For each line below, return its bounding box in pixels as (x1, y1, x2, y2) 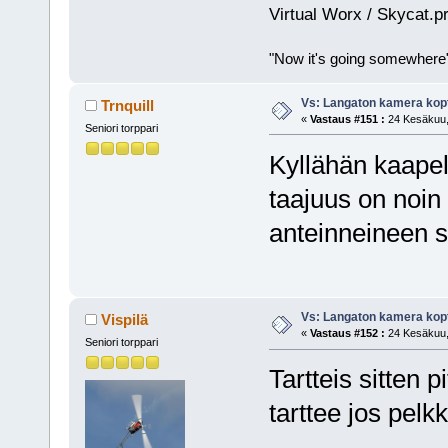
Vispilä (101, 311, 149, 329)
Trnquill (101, 96, 155, 114)
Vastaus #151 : (309, 112, 385, 125)
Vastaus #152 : (309, 327, 385, 340)
